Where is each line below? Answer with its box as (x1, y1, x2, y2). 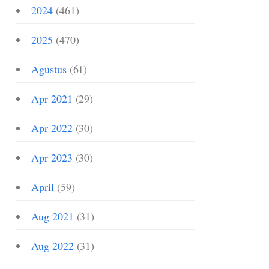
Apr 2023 (31, 150, 73, 165)
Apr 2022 (31, 121, 73, 135)
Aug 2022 (31, 238, 74, 253)
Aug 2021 (31, 209, 74, 223)
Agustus (31, 62, 67, 76)
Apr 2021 (31, 91, 73, 106)
